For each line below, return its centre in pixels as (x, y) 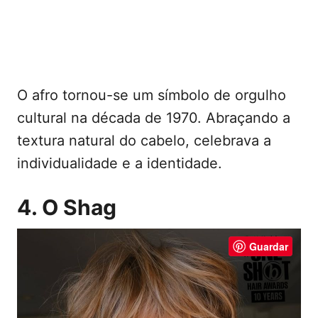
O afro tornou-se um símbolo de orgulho (152, 95)
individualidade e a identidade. (120, 163)
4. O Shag (67, 207)
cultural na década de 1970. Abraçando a (154, 117)
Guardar (269, 246)
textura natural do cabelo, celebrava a (144, 140)
